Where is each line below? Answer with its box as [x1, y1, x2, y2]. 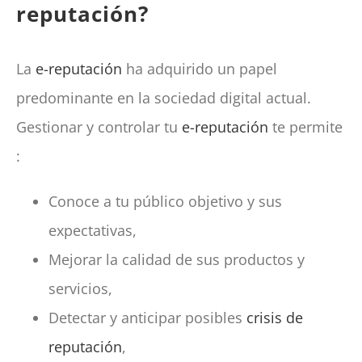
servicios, [48, 279, 113, 299]
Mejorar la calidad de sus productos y [48, 250, 305, 270]
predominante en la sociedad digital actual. [16, 88, 312, 108]
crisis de [246, 308, 304, 328]
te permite [268, 117, 343, 137]
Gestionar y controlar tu [16, 117, 183, 137]
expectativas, [48, 221, 137, 241]
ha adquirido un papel [122, 59, 278, 79]
